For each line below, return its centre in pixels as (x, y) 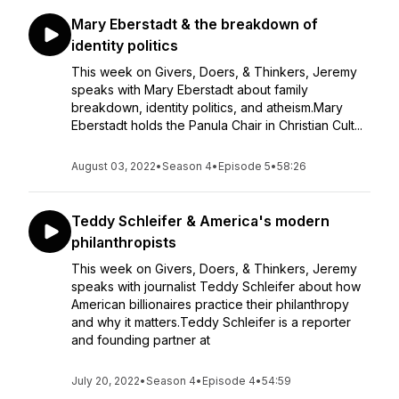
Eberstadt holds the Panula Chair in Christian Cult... (217, 125)
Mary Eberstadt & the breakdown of (195, 24)
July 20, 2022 (106, 381)
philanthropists (124, 242)
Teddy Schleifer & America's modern (200, 221)
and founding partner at (141, 340)
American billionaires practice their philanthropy (210, 304)
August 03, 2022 (114, 166)
